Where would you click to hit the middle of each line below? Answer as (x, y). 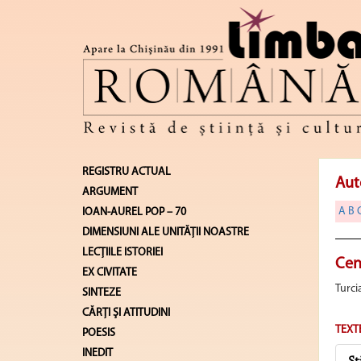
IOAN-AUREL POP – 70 (134, 212)
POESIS (99, 333)
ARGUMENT (110, 192)
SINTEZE (102, 293)
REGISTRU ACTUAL (127, 172)
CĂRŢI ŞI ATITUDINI (126, 313)
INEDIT (98, 353)
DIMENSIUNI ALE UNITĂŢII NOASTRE (166, 232)
